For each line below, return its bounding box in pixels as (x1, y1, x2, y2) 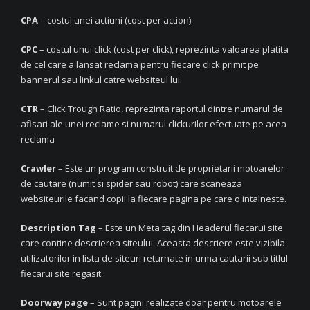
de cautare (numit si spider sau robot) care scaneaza (21, 176, 242, 190)
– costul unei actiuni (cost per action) (38, 13, 191, 26)
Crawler (21, 161, 56, 174)
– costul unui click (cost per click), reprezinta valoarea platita (37, 42, 289, 55)
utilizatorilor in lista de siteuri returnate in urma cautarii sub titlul (21, 251, 288, 264)
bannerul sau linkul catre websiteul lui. (21, 73, 182, 86)
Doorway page (21, 295, 88, 309)
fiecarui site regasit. (21, 266, 103, 280)
